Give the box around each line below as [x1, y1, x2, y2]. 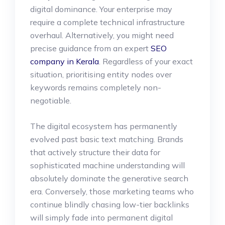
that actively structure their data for [30, 147, 160, 157]
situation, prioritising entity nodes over [30, 69, 172, 79]
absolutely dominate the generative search [30, 173, 188, 183]
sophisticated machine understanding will [30, 160, 185, 170]
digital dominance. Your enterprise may [30, 4, 172, 14]
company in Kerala [30, 56, 99, 66]
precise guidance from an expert [30, 43, 151, 53]
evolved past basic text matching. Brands [30, 134, 183, 144]
